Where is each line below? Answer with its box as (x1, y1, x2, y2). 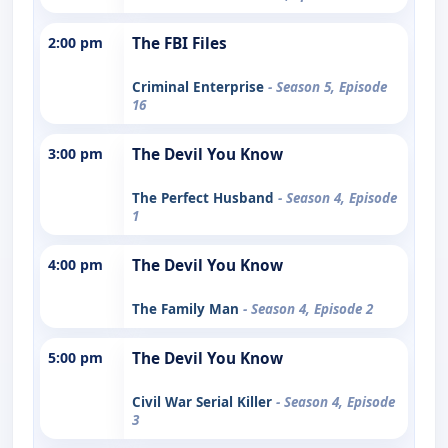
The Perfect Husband (132, 188, 278, 207)
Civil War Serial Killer (132, 392, 276, 411)
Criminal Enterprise (132, 77, 268, 96)
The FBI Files (132, 32, 227, 54)
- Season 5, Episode (268, 77, 387, 96)
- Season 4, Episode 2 (243, 299, 373, 318)
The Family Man (132, 299, 243, 318)
